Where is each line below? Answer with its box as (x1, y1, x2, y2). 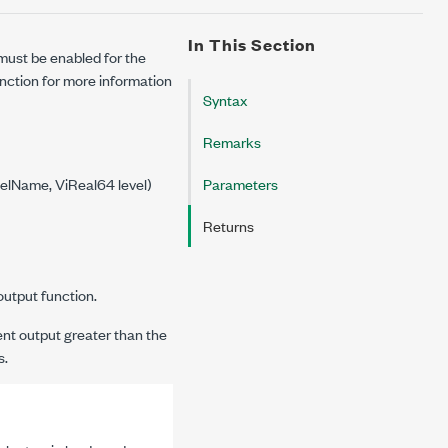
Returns (203, 215, 254, 236)
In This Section (188, 33, 316, 56)
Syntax (203, 89, 247, 110)
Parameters (203, 173, 278, 194)
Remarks (203, 131, 261, 152)
